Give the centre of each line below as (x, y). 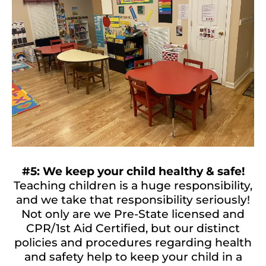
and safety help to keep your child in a (133, 257)
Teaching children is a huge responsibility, (133, 186)
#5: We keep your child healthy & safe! (133, 172)
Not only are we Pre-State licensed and (133, 214)
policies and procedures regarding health (133, 243)
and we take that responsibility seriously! (133, 200)
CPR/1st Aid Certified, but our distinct (133, 229)
